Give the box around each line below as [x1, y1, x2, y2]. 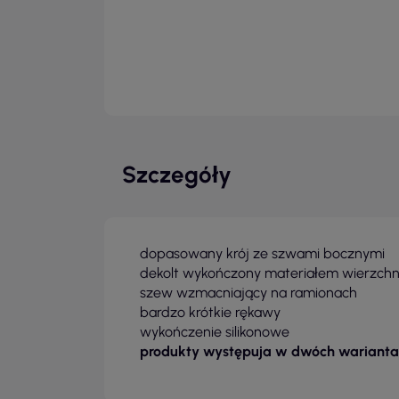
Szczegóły [122, 160, 232, 189]
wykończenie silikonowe [140, 323, 289, 340]
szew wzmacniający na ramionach [140, 284, 357, 301]
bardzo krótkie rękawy [140, 304, 281, 321]
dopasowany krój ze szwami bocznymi [140, 245, 385, 262]
